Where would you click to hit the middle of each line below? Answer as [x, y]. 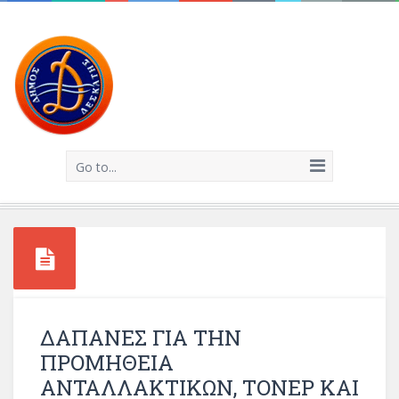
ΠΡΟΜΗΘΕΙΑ [107, 362]
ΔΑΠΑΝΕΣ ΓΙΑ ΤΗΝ [141, 338]
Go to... [96, 167]
